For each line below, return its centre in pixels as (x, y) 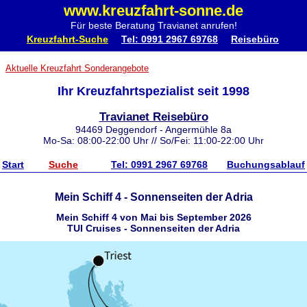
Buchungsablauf (266, 165)
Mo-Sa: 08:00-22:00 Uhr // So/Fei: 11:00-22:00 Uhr (153, 140)
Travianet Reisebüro (153, 116)
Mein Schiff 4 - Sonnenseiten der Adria (153, 197)
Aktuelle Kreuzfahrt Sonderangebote (77, 68)
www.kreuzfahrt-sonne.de (153, 11)
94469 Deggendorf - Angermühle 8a (153, 130)
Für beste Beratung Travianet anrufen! (153, 25)
